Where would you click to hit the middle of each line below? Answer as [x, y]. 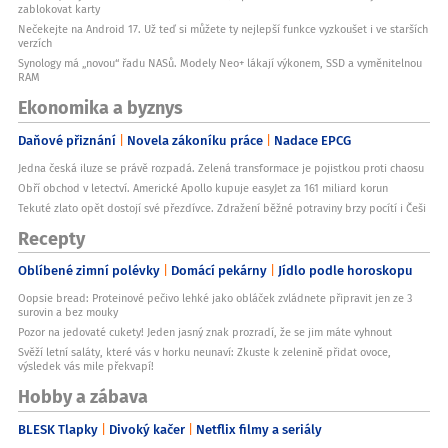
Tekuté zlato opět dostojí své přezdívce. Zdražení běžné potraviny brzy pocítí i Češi [222, 207]
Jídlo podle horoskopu [345, 270]
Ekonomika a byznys [100, 107]
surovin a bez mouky [68, 312]
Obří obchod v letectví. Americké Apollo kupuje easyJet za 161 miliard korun [203, 187]
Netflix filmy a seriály [259, 428]
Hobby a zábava [83, 396]
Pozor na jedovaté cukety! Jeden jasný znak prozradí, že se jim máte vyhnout [205, 332]
